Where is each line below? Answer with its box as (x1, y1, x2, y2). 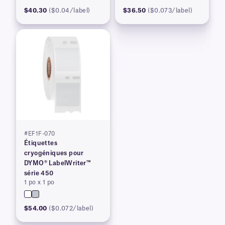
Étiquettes (24, 140, 57, 146)
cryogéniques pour (24, 150, 84, 156)
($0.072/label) (49, 205, 94, 211)
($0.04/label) (49, 7, 90, 14)
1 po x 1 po (24, 179, 55, 185)
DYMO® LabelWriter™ (24, 160, 91, 166)
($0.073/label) (148, 7, 193, 14)
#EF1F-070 (24, 131, 55, 137)
